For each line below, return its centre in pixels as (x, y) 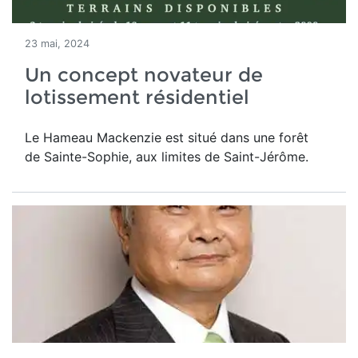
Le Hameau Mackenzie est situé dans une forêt (167, 137)
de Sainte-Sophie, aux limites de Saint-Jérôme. (167, 157)
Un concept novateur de (144, 75)
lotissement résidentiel (137, 97)
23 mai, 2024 (57, 44)
